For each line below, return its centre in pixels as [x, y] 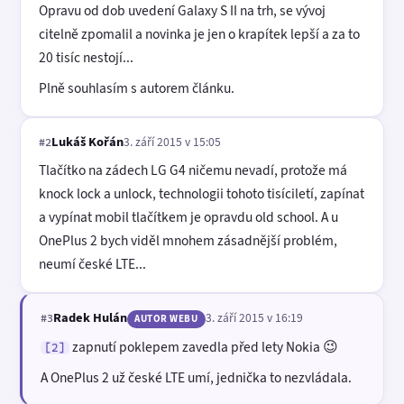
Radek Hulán [90, 318]
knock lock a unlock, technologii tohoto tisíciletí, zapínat [202, 194]
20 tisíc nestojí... [86, 58]
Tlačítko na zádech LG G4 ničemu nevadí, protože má [193, 170]
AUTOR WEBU [166, 319]
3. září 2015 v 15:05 [172, 141]
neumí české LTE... [92, 264]
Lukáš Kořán [87, 141]
